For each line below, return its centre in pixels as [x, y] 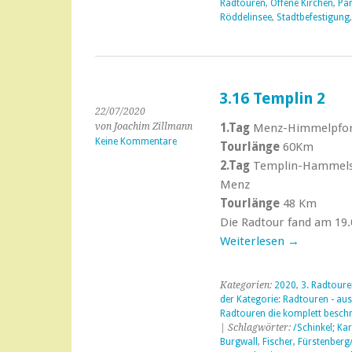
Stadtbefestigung [313, 17]
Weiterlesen [253, 241]
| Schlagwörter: [256, 328]
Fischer [277, 342]
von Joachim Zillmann [144, 126]
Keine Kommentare [136, 141]
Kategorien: [247, 285]
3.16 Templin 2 [272, 99]
